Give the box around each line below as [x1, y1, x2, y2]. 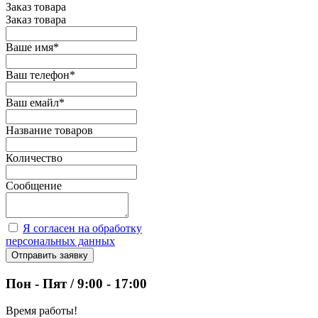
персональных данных [6, 234, 115, 247]
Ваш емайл [6, 96, 59, 109]
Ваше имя [6, 40, 53, 53]
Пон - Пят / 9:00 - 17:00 [6, 275, 147, 291]
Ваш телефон [6, 68, 70, 81]
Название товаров [6, 124, 93, 136]
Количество [6, 151, 62, 164]
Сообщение [6, 179, 62, 192]
